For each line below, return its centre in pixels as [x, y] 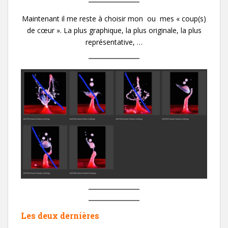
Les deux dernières [60, 215]
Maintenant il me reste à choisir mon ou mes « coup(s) [114, 18]
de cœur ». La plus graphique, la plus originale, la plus [114, 30]
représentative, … [114, 42]
